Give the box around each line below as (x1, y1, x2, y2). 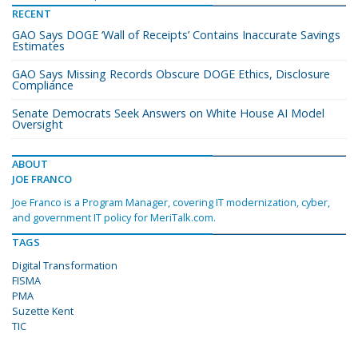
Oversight (12, 117, 63, 133)
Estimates (12, 38, 65, 54)
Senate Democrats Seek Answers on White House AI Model (12, 105, 324, 121)
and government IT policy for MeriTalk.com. (12, 210, 216, 225)
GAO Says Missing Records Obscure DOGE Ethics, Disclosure (12, 66, 330, 82)
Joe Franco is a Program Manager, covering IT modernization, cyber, (12, 195, 330, 210)
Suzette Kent (12, 304, 74, 319)
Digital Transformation (12, 258, 117, 273)
